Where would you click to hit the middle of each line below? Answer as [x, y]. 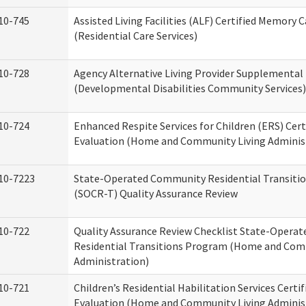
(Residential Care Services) [136, 36]
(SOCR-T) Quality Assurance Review [156, 193]
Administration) [111, 261]
